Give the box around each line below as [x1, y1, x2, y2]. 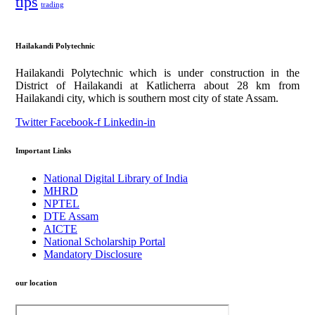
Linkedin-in [103, 116, 155, 129]
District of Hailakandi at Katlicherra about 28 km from [15, 79, 300, 92]
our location [15, 278, 57, 288]
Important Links [15, 146, 71, 155]
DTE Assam [44, 210, 98, 223]
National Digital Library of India [44, 172, 188, 185]
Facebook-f [50, 116, 101, 129]
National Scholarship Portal [44, 236, 165, 248]
